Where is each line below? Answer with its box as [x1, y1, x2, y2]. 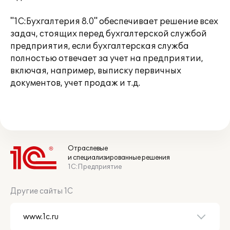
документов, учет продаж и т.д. [10, 78, 140, 88]
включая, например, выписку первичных [10, 66, 181, 76]
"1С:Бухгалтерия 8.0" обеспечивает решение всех [10, 16, 218, 27]
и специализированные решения [68, 154, 170, 162]
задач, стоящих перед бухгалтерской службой [10, 29, 207, 39]
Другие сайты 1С [10, 187, 73, 196]
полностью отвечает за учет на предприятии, [10, 53, 203, 64]
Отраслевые [68, 144, 108, 152]
